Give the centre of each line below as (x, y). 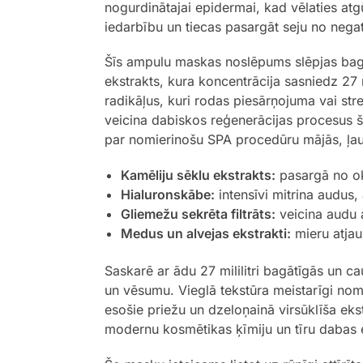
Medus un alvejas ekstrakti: (205, 233)
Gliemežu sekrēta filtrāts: (198, 214)
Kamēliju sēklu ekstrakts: (198, 175)
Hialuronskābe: (167, 194)
